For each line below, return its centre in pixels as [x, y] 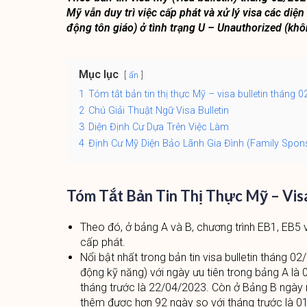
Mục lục [98, 74]
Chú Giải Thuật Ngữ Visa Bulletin [158, 111]
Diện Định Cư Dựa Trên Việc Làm [158, 127]
